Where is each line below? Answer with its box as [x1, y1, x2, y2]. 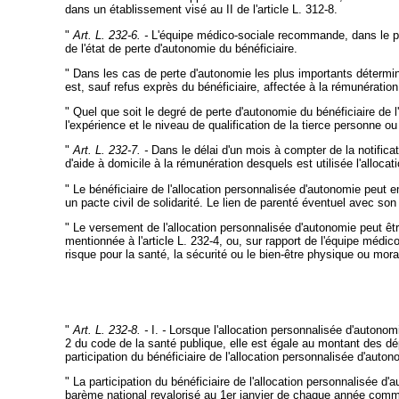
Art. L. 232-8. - [72, 323, 151, 338]
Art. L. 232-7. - [72, 143, 148, 158]
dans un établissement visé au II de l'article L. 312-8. [64, 3, 338, 17]
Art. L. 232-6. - [72, 28, 148, 42]
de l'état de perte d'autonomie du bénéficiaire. [64, 41, 297, 55]
